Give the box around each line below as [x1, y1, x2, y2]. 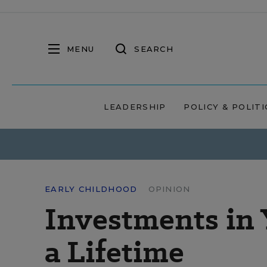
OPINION [148, 184, 191, 194]
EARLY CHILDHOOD [45, 184, 138, 194]
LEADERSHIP [104, 102, 166, 111]
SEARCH [134, 44, 173, 54]
